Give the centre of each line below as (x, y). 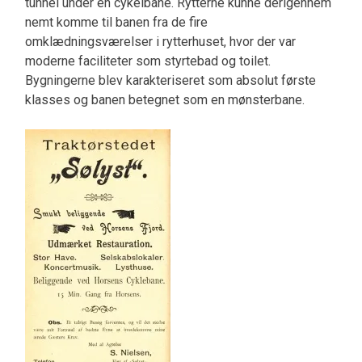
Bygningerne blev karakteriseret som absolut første (170, 80)
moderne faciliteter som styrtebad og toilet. (147, 61)
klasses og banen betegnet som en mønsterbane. (164, 99)
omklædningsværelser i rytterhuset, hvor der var (160, 41)
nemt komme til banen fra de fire (116, 22)
